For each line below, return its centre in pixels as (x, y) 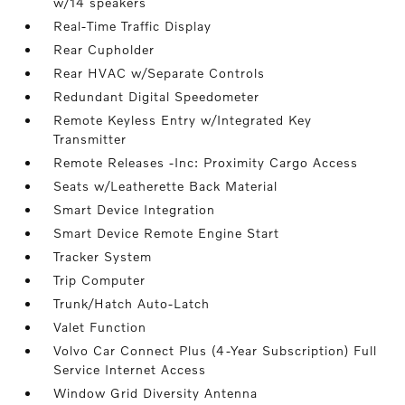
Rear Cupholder (104, 49)
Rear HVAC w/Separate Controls (160, 73)
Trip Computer (100, 280)
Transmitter (90, 139)
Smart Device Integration (135, 209)
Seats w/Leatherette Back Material (166, 186)
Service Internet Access (130, 369)
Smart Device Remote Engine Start (167, 233)
